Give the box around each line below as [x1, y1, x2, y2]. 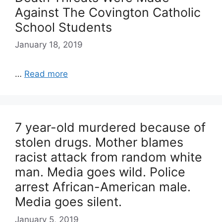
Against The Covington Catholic [15, 4, 201, 20]
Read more [24, 69, 68, 79]
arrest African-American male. [15, 179, 191, 194]
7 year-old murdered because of [15, 120, 206, 135]
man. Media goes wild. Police [15, 165, 185, 179]
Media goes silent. [15, 194, 122, 209]
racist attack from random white [15, 150, 202, 165]
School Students [15, 19, 112, 35]
